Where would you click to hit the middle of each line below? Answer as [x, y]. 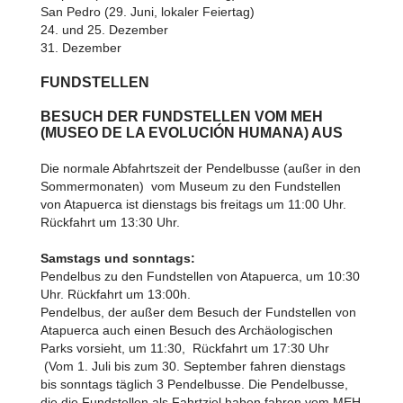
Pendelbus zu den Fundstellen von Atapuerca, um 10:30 [200, 276]
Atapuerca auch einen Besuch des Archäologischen [186, 330]
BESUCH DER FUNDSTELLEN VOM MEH [181, 116]
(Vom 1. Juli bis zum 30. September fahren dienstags [193, 366]
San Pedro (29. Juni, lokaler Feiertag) [147, 12]
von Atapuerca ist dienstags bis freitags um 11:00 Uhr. [193, 204]
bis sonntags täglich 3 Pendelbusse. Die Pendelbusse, [194, 384]
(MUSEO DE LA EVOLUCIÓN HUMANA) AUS [191, 133]
